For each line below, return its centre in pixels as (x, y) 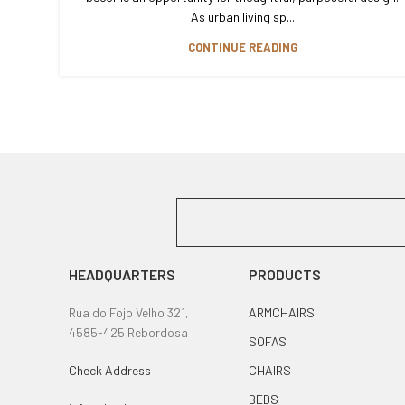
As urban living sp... (242, 17)
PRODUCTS (284, 274)
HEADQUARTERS (122, 274)
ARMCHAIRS (281, 312)
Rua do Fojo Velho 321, (129, 312)
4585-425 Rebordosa (128, 332)
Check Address (110, 370)
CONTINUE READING (242, 47)
